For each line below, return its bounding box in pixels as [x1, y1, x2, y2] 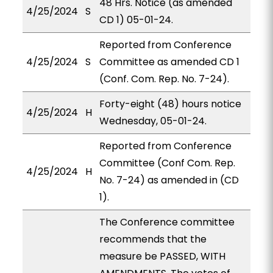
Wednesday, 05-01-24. [99, 114, 207, 128]
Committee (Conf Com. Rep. [99, 156, 235, 170]
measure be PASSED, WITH [99, 249, 225, 263]
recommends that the [99, 232, 207, 246]
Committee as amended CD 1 [99, 55, 239, 69]
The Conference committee [99, 215, 235, 229]
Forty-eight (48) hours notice [99, 97, 241, 111]
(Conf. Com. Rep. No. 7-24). [99, 72, 229, 86]
